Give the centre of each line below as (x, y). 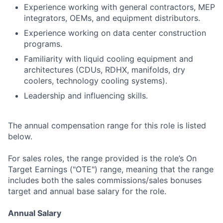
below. (20, 136)
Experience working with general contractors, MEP (119, 7)
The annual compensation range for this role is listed (107, 125)
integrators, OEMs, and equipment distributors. (112, 18)
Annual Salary (35, 213)
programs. (43, 44)
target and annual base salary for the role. (87, 191)
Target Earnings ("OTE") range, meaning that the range (111, 169)
